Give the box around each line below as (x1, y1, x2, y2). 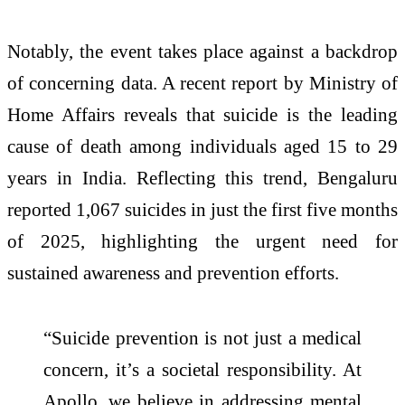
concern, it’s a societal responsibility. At (43, 358, 362, 380)
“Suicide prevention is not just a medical (43, 326, 362, 348)
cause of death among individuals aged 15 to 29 (7, 135, 398, 156)
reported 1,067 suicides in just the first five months (7, 198, 398, 220)
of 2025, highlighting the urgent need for (7, 230, 398, 251)
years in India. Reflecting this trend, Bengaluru (7, 166, 398, 188)
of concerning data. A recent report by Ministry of (7, 71, 398, 93)
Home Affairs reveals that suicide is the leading (7, 103, 398, 125)
